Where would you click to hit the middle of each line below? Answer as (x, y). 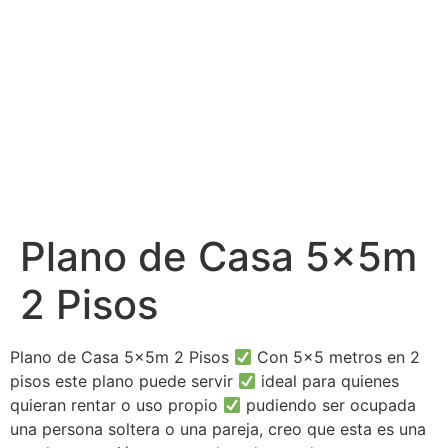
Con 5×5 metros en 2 (336, 357)
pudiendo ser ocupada (329, 405)
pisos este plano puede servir (124, 381)
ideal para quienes (328, 381)
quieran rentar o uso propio (116, 405)
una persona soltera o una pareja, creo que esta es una (218, 429)
